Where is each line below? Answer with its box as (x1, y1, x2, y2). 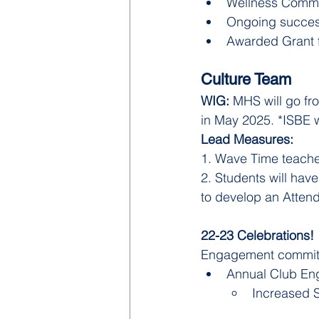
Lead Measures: (201, 131, 297, 147)
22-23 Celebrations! (201, 227, 318, 244)
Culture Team (201, 70, 291, 88)
